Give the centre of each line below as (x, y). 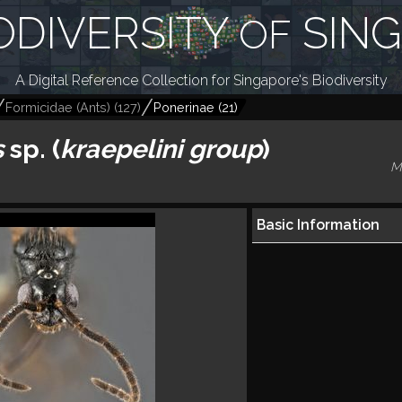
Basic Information (318, 225)
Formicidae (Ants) (58, 107)
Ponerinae (184, 107)
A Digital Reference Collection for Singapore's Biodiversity (201, 80)
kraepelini (121, 149)
